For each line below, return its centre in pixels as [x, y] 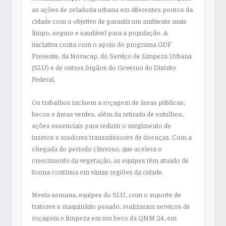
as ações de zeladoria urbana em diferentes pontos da [112, 9]
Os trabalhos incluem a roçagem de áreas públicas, [108, 102]
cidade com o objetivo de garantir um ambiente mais [109, 21]
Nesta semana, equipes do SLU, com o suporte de [106, 194]
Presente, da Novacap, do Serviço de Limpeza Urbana [111, 56]
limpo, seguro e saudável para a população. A [100, 33]
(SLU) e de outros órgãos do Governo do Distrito [104, 67]
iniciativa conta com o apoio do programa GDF [101, 44]
